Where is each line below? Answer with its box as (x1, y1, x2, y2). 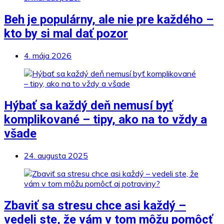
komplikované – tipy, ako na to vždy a (4, 112, 207, 127)
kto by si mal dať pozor (4, 26, 128, 41)
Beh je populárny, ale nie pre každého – (4, 12, 213, 27)
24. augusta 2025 (24, 150, 88, 161)
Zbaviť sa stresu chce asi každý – (4, 198, 186, 212)
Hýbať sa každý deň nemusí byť (4, 98, 173, 113)
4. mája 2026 (24, 50, 71, 61)
